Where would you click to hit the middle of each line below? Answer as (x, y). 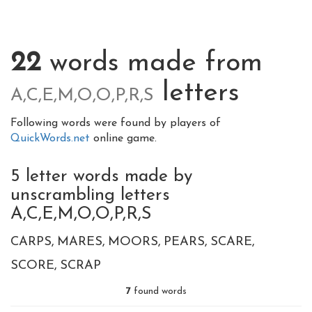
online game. (125, 139)
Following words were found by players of (116, 123)
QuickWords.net (52, 139)
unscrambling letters (90, 195)
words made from (152, 64)
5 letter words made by (101, 177)
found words (158, 291)
